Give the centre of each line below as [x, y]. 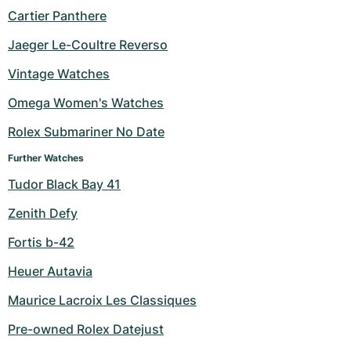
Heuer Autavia [50, 271]
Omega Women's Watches [86, 103]
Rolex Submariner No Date [86, 132]
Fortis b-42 [41, 242]
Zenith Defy [43, 213]
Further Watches [46, 158]
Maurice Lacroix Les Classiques [102, 300]
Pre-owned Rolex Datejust [86, 329]
